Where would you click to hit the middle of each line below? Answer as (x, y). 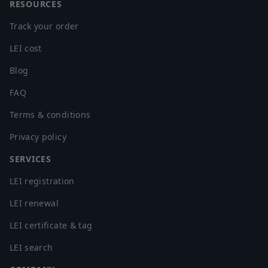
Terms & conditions (50, 115)
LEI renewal (34, 203)
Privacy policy (38, 137)
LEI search (31, 248)
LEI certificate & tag (51, 226)
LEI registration (42, 181)
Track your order (44, 26)
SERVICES (31, 159)
